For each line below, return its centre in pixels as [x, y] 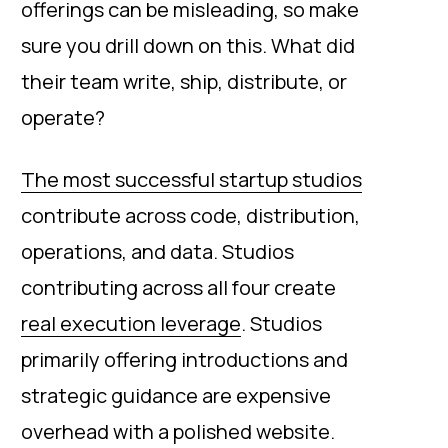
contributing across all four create [178, 287]
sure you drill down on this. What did [188, 45]
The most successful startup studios [191, 179]
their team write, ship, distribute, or [184, 81]
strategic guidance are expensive [176, 395]
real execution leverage [131, 323]
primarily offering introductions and [184, 359]
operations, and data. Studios [157, 251]
